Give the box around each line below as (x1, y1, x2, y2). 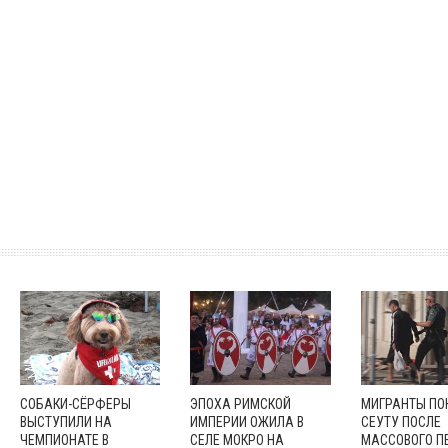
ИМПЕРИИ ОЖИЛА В (190, 413, 305, 430)
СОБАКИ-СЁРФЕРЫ (19, 395, 131, 412)
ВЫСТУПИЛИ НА (19, 413, 112, 430)
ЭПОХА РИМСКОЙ (190, 395, 292, 412)
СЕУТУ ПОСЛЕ (360, 413, 441, 430)
